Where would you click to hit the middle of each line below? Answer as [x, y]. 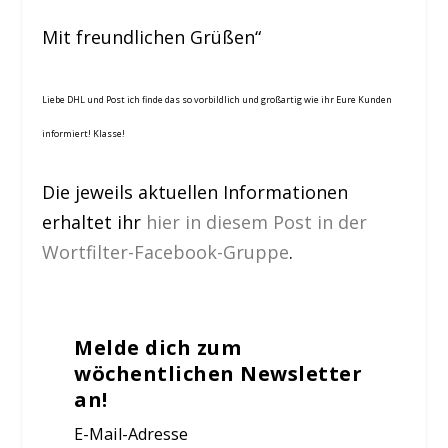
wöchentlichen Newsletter [218, 374]
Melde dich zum [158, 348]
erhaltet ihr [94, 222]
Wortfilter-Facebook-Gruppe [166, 252]
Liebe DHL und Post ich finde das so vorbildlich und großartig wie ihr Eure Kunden [217, 99]
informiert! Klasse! [84, 133]
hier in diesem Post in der [257, 222]
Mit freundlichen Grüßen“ [152, 36]
